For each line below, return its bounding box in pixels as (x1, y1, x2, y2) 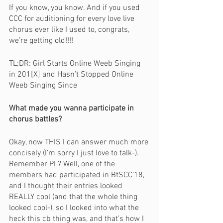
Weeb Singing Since (9, 81, 79, 91)
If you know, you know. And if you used (9, 3, 142, 13)
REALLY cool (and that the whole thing (9, 192, 139, 202)
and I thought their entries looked (9, 181, 124, 191)
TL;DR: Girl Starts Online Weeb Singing (9, 59, 142, 69)
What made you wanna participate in (9, 104, 136, 113)
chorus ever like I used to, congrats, (9, 25, 131, 35)
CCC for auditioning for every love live (9, 14, 136, 24)
